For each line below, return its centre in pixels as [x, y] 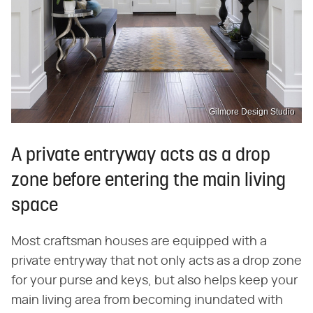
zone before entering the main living [148, 182]
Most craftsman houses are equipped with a [139, 242]
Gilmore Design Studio [252, 112]
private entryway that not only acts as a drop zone [156, 262]
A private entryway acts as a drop [141, 156]
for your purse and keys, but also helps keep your [154, 281]
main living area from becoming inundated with [147, 301]
